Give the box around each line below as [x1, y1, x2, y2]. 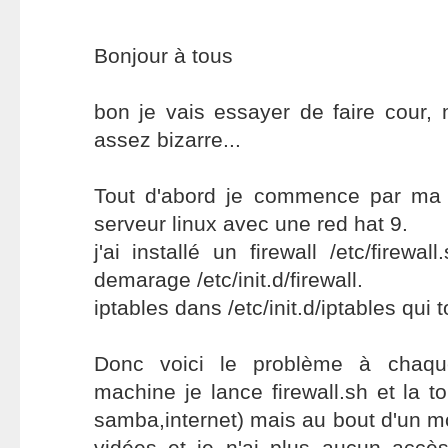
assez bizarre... [93, 128, 241, 151]
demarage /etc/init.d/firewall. [93, 268, 363, 291]
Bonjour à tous [93, 44, 233, 67]
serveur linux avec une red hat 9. [93, 212, 408, 235]
